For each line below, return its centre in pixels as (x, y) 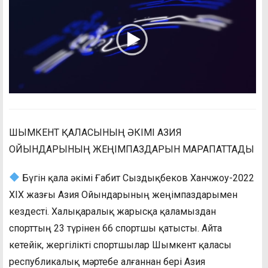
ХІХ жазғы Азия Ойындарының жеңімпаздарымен (123, 194)
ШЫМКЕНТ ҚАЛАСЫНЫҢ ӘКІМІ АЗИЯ (95, 132)
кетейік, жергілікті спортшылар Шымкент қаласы (120, 245)
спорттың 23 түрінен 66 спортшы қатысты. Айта (115, 228)
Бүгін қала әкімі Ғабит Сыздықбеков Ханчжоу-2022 (137, 178)
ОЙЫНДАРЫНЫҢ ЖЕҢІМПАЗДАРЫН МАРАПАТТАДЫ (132, 149)
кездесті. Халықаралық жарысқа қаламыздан (112, 211)
